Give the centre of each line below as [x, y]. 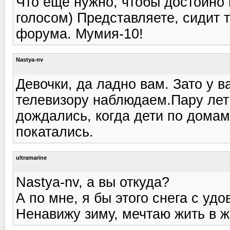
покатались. [55, 132]
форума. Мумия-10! [80, 34]
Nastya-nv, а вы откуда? [93, 182]
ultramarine [31, 157]
